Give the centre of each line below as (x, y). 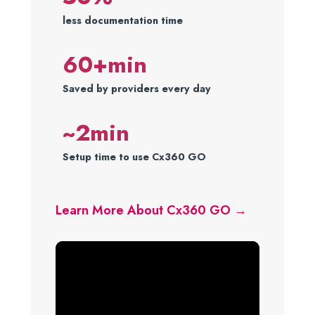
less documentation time (123, 21)
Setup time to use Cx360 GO (134, 157)
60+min (105, 65)
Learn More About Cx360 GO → (151, 210)
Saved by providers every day (137, 89)
